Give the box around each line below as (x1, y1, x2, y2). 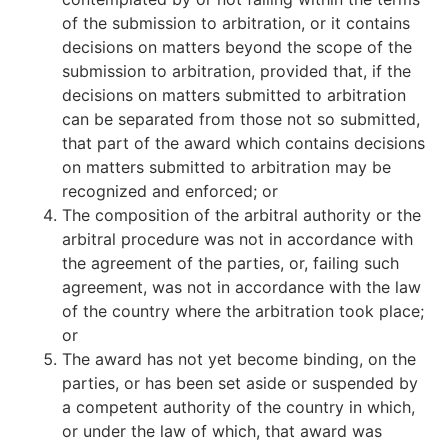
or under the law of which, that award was (62, 421, 383, 441)
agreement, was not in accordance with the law (62, 277, 422, 297)
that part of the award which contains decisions (62, 133, 426, 153)
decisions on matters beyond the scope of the (62, 37, 413, 57)
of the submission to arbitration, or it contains (62, 13, 411, 33)
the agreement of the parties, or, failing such (62, 253, 400, 273)
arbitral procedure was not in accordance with (62, 229, 414, 249)
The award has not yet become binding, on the (62, 349, 417, 369)
